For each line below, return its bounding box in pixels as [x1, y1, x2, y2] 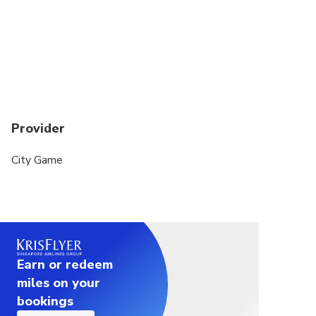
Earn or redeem [17, 256, 113, 274]
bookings [17, 293, 73, 310]
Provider [11, 120, 65, 138]
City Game [11, 152, 63, 169]
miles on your [17, 274, 100, 292]
